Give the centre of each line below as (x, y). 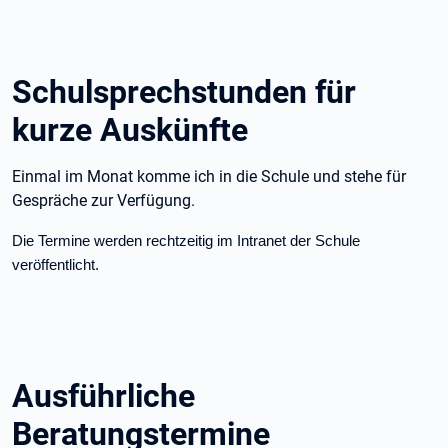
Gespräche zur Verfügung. (103, 200)
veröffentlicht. (55, 265)
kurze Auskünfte (130, 130)
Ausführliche (103, 396)
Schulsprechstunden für (184, 92)
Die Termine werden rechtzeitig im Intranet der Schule (186, 241)
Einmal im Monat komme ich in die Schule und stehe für (209, 176)
